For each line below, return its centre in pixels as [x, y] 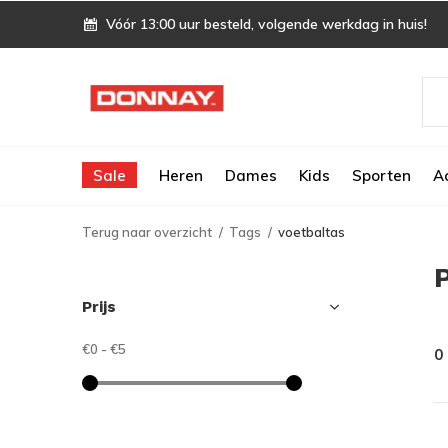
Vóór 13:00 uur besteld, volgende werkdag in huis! [264, 24]
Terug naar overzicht [147, 232]
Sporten [381, 175]
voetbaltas [311, 232]
